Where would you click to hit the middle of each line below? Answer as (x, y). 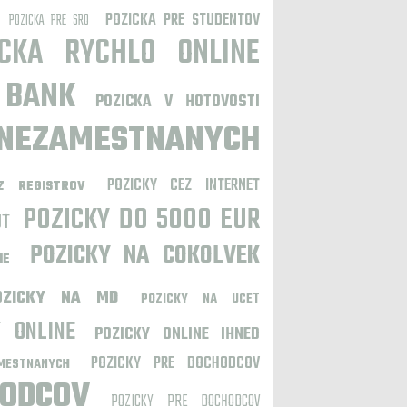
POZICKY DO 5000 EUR (142, 220)
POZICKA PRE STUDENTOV (182, 20)
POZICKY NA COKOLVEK (145, 256)
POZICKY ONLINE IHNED (178, 335)
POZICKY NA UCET (200, 299)
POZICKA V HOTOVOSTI (178, 102)
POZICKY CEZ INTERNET (184, 186)
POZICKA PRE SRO (49, 21)
